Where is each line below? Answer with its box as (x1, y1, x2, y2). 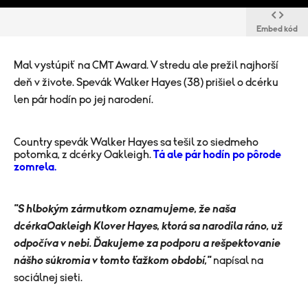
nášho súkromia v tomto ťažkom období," (14, 255, 211, 266)
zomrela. (14, 162, 56, 173)
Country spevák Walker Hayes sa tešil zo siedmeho (14, 137, 258, 148)
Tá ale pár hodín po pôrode (153, 149, 281, 160)
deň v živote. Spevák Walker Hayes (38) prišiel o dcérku (14, 77, 278, 88)
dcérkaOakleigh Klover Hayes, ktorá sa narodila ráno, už (14, 221, 283, 232)
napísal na (213, 255, 263, 266)
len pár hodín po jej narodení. (14, 94, 153, 105)
